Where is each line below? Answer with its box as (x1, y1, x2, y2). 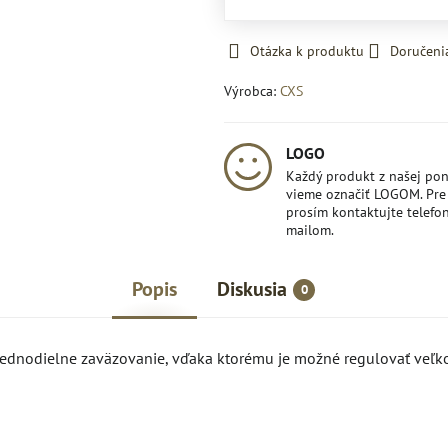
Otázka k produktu (249, 42, 364, 60)
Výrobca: (223, 82, 280, 100)
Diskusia (217, 276, 288, 302)
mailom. (285, 221, 334, 239)
